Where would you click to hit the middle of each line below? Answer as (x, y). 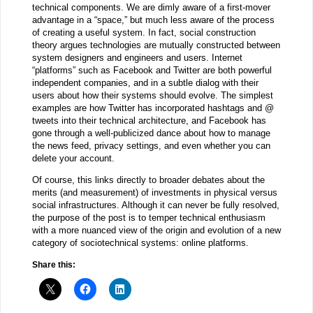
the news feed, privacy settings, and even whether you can (151, 145)
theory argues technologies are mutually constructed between (156, 45)
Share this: (53, 265)
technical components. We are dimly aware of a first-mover (151, 7)
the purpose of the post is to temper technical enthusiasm (148, 217)
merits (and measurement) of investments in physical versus (154, 192)
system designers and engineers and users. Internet (137, 57)
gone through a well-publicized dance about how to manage (151, 133)
